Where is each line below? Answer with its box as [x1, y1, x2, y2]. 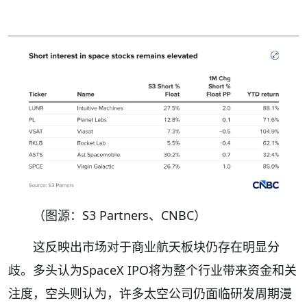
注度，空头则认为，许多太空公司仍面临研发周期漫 [8, 285, 292, 302]
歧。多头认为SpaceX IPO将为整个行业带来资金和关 [8, 262, 297, 279]
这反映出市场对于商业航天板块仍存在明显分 [33, 238, 280, 256]
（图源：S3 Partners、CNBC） [33, 207, 206, 224]
